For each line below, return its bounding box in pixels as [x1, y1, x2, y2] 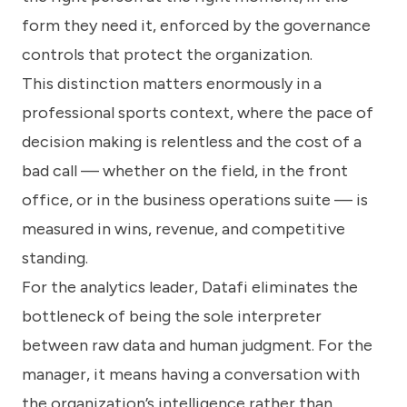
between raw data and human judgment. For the [22, 335, 372, 356]
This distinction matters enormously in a [22, 74, 322, 94]
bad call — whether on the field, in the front [22, 161, 348, 182]
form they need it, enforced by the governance [22, 15, 371, 36]
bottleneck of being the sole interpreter [22, 306, 322, 327]
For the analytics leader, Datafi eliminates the [22, 277, 358, 298]
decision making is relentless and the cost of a [22, 132, 362, 153]
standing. [22, 248, 88, 269]
